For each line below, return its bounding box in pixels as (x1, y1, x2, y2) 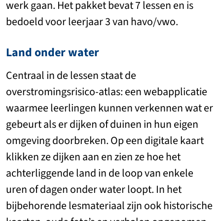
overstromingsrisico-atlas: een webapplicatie (6, 84, 207, 99)
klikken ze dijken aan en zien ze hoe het (6, 149, 181, 164)
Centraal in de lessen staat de (6, 68, 136, 83)
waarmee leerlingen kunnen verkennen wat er (6, 101, 213, 115)
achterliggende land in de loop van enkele (6, 166, 193, 181)
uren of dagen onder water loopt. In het (6, 182, 182, 197)
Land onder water (6, 44, 99, 61)
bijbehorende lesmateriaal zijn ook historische (6, 198, 213, 213)
